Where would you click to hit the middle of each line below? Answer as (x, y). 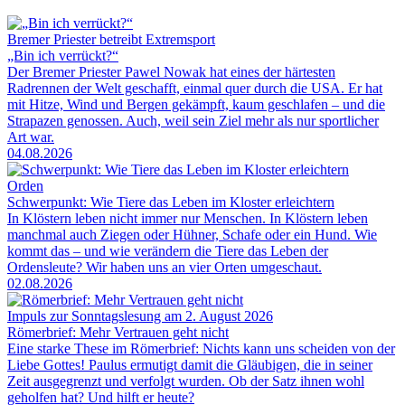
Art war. (31, 137)
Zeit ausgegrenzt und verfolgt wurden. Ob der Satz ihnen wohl (186, 381)
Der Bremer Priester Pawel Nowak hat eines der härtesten (171, 72)
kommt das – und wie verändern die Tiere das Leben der (168, 251)
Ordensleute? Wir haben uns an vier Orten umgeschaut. (165, 268)
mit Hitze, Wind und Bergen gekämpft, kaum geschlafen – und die (196, 105)
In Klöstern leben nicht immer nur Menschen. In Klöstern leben (188, 219)
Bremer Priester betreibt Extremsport (111, 40)
